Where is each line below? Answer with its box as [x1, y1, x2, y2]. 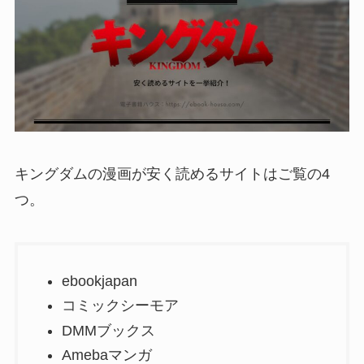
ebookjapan [61, 272, 137, 289]
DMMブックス [61, 322, 155, 339]
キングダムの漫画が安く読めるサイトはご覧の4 [14, 165, 330, 182]
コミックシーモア [61, 297, 179, 314]
